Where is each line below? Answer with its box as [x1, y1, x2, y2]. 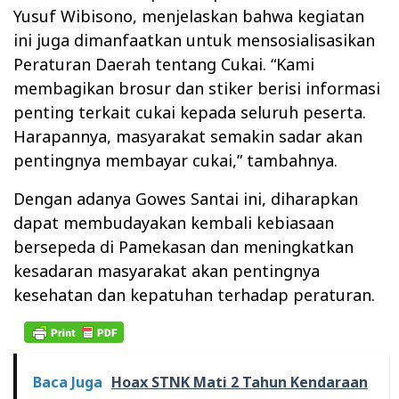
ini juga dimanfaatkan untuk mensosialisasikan [13, 28, 375, 51]
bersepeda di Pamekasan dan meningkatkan [13, 235, 354, 257]
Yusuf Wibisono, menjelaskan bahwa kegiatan [13, 4, 364, 27]
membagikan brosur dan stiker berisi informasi [13, 77, 380, 99]
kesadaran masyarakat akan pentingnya [13, 259, 320, 281]
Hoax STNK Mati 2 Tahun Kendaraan [111, 372, 368, 392]
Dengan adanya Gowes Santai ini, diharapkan [13, 187, 358, 209]
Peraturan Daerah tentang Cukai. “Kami [13, 53, 314, 75]
